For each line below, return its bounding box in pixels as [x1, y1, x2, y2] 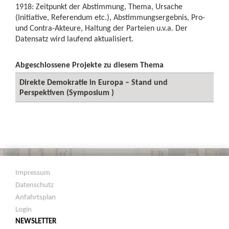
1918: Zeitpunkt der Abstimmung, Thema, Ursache [15, 2, 182, 11]
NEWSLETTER [15, 216, 57, 225]
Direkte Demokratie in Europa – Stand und [19, 77, 168, 87]
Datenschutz [15, 180, 54, 189]
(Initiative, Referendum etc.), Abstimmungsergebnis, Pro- [15, 12, 205, 22]
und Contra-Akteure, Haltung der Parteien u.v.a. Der [15, 23, 188, 33]
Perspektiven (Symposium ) [19, 87, 114, 97]
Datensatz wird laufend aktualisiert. [15, 34, 133, 43]
